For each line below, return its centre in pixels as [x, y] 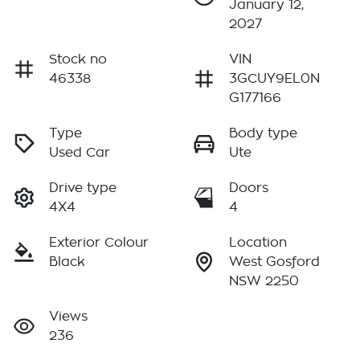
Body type [263, 134]
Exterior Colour [99, 243]
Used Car [80, 153]
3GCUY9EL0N [274, 79]
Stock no [78, 60]
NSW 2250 [264, 282]
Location [258, 243]
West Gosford [274, 262]
